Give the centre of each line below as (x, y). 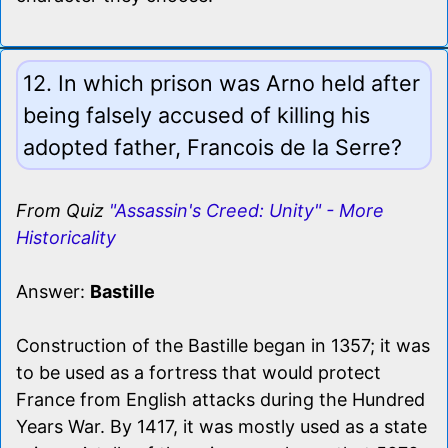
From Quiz (62, 210)
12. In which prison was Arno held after (221, 82)
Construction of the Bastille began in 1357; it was (223, 345)
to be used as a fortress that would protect (198, 372)
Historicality (66, 237)
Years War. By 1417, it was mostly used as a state (221, 426)
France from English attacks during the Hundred (220, 399)
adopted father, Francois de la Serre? (212, 146)
